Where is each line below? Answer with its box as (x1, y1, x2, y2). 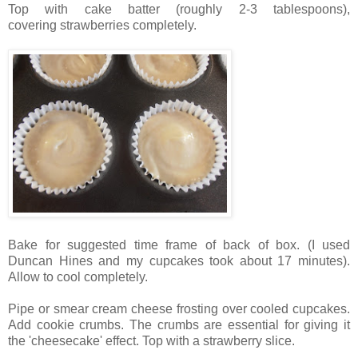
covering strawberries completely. (8, 18, 197, 33)
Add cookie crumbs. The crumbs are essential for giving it (8, 318, 350, 332)
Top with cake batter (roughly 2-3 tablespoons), (8, 2, 350, 17)
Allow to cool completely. (8, 270, 148, 284)
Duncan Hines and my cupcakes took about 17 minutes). (8, 254, 350, 268)
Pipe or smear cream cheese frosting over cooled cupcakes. (8, 302, 350, 316)
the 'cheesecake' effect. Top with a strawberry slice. (8, 334, 295, 348)
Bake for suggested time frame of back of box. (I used (8, 238, 350, 253)
